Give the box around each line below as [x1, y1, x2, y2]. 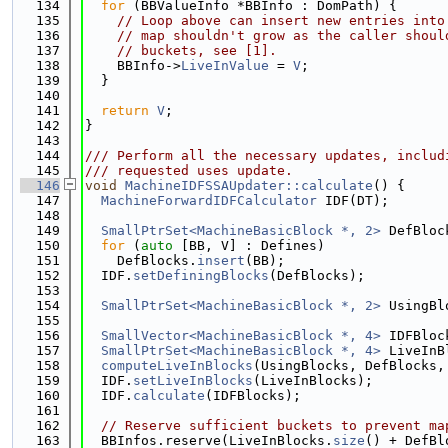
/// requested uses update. [85, 163, 293, 178]
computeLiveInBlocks [101, 358, 253, 373]
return [101, 103, 149, 118]
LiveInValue [181, 58, 269, 73]
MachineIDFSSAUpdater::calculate [125, 178, 373, 193]
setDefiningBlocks [133, 268, 269, 283]
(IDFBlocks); [205, 388, 301, 403]
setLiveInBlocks [133, 373, 253, 388]
